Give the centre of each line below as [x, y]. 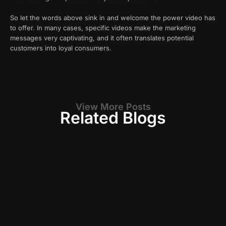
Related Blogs [113, 118]
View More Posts [113, 106]
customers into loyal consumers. [61, 48]
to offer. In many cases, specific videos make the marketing [103, 28]
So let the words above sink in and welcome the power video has [113, 18]
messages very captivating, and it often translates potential [102, 38]
